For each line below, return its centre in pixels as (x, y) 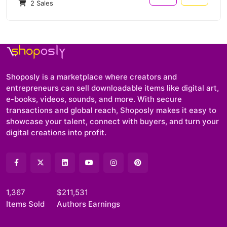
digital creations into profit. (56, 133)
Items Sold (25, 204)
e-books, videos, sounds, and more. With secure (94, 99)
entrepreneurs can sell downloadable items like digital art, (112, 88)
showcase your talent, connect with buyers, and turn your (112, 122)
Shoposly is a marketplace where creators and (91, 77)
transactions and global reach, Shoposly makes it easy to (111, 110)
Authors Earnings (88, 204)
